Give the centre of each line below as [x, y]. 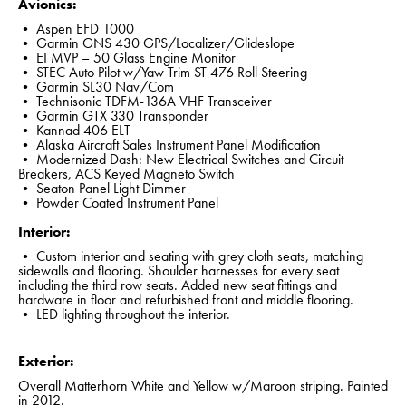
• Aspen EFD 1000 [76, 29]
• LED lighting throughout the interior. [124, 314]
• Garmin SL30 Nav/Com [96, 87]
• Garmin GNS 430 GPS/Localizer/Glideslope [156, 43]
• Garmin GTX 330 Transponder [113, 116]
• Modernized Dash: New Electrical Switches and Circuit [181, 159]
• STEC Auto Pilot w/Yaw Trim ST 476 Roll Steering [163, 72]
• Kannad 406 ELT [74, 130]
